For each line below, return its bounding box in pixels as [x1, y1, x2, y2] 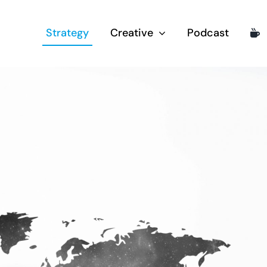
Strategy [45, 26, 89, 40]
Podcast [187, 26, 229, 40]
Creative [110, 26, 153, 40]
